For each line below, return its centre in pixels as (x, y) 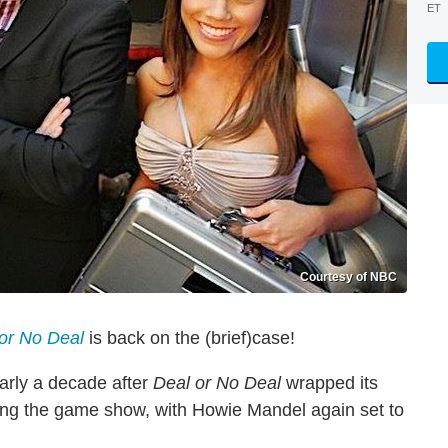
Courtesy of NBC (348, 277)
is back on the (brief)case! (189, 338)
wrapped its (329, 383)
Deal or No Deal (217, 383)
